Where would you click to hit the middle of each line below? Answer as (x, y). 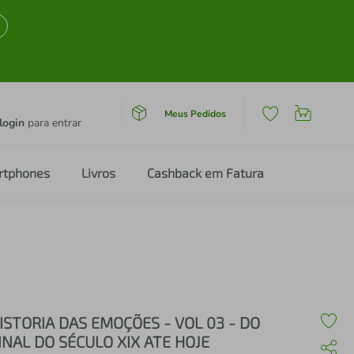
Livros (98, 173)
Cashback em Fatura (205, 173)
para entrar (53, 123)
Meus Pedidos (195, 113)
